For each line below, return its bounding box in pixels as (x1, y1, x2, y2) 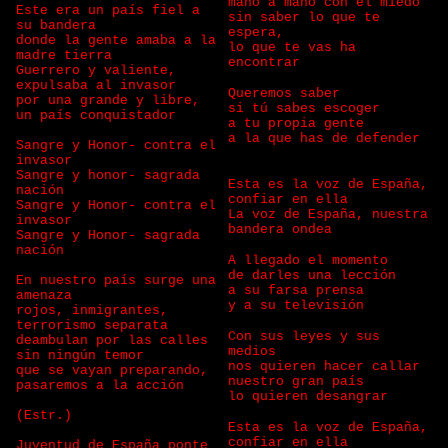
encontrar (228, 55, 308, 70)
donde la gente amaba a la (16, 33, 216, 48)
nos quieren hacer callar (228, 359, 428, 374)
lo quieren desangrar (228, 389, 396, 404)
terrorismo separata (16, 318, 176, 333)
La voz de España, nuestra (228, 207, 428, 222)
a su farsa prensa (228, 283, 372, 298)
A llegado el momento (228, 253, 396, 268)
